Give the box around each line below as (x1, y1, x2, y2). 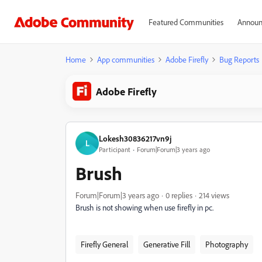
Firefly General (81, 239, 128, 249)
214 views (199, 190, 229, 200)
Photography (205, 239, 248, 249)
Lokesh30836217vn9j (99, 133, 171, 143)
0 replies (166, 190, 192, 200)
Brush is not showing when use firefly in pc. (75, 202, 213, 212)
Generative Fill (143, 239, 190, 249)
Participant (99, 144, 130, 154)
